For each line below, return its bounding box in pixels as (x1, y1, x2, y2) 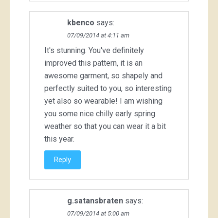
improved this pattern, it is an (44, 58, 143, 68)
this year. (44, 134, 74, 144)
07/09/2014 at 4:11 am (67, 32, 129, 39)
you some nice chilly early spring (44, 109, 155, 119)
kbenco (67, 18, 94, 28)
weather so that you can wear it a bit (44, 122, 166, 131)
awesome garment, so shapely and (44, 71, 163, 81)
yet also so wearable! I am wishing (44, 96, 163, 106)
